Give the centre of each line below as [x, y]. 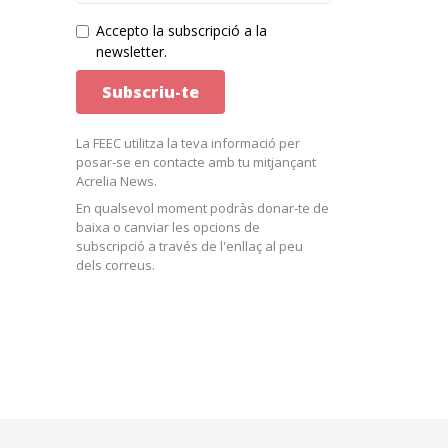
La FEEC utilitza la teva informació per [188, 143]
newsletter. [131, 51]
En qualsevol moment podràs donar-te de [202, 208]
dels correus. [115, 265]
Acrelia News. [116, 181]
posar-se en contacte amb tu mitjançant [196, 162]
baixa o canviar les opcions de [168, 227]
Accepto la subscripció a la [181, 30]
